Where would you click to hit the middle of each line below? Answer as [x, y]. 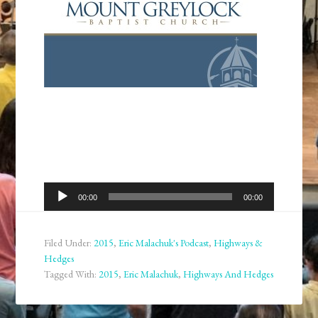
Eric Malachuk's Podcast [164, 243]
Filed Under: [69, 243]
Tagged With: [72, 274]
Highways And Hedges [229, 274]
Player [58, 209]
